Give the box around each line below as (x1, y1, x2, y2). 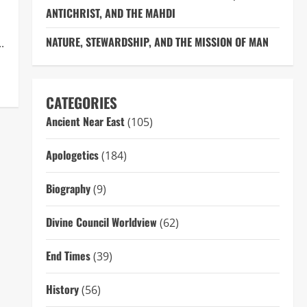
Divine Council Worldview (45, 214, 157, 231)
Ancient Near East (45, 113, 125, 130)
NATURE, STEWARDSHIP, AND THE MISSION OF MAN (45, 34, 269, 51)
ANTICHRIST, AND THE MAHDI (45, 5, 175, 22)
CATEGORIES (45, 92, 117, 114)
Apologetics (45, 147, 99, 164)
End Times (45, 247, 90, 265)
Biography (45, 180, 90, 197)
